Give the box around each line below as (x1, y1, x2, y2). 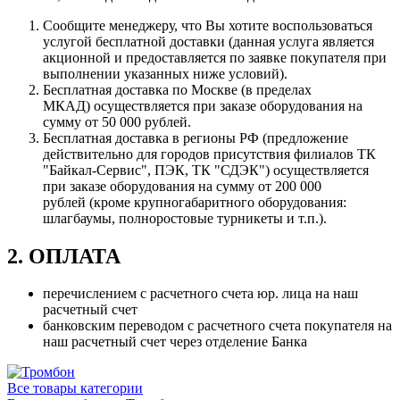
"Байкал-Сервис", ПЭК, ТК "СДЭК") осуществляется (43, 162, 369, 178)
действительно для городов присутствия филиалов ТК (43, 146, 376, 162)
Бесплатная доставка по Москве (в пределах (43, 81, 312, 97)
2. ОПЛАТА (7, 244, 121, 268)
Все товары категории (7, 380, 143, 396)
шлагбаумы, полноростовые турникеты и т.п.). (43, 210, 327, 226)
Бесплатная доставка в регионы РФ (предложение (43, 129, 348, 146)
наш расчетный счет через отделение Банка (43, 334, 307, 350)
